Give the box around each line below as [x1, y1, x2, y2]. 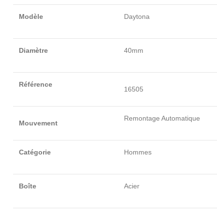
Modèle [19, 13, 43, 20]
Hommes [124, 148, 152, 156]
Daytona [124, 13, 150, 20]
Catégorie [19, 148, 51, 156]
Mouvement [19, 119, 58, 127]
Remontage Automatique [124, 114, 200, 122]
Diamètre [19, 46, 48, 54]
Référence [19, 80, 52, 88]
